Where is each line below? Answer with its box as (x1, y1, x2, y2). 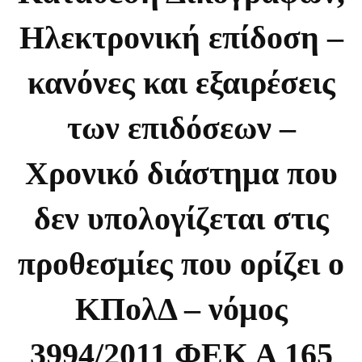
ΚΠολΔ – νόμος (74, 290, 288, 327)
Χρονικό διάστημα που (24, 154, 338, 192)
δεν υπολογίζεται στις (33, 200, 329, 237)
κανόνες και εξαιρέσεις (27, 64, 335, 101)
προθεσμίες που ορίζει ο (18, 245, 344, 282)
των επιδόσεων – (66, 109, 296, 146)
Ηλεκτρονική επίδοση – (19, 19, 343, 56)
